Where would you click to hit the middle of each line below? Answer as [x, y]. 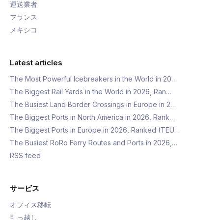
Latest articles [36, 63]
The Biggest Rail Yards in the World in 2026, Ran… [91, 92]
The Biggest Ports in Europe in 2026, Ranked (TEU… [95, 130]
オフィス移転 [30, 205]
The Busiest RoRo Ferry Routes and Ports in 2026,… [94, 143]
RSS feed [25, 155]
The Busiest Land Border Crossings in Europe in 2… [93, 104]
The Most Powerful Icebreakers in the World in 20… [93, 79]
